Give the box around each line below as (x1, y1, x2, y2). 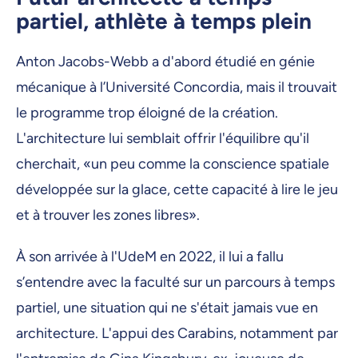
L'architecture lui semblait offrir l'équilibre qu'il (16, 129, 309, 148)
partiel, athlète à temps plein (16, 7, 312, 35)
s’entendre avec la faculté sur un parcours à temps (16, 272, 335, 291)
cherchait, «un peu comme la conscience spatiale (16, 155, 329, 173)
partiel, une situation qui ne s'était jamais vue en (16, 298, 318, 316)
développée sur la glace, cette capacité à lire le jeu (16, 181, 338, 199)
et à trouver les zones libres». (16, 206, 203, 225)
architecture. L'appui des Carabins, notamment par (16, 324, 338, 342)
